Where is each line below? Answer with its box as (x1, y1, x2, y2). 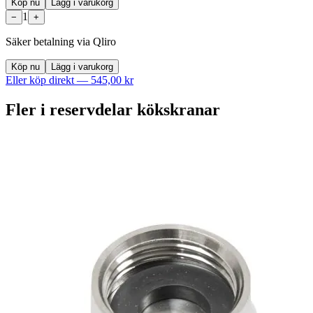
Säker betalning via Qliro (6, 35, 116, 48)
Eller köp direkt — (6, 73, 91, 86)
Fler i (6, 100, 50, 119)
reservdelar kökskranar (50, 100, 220, 119)
